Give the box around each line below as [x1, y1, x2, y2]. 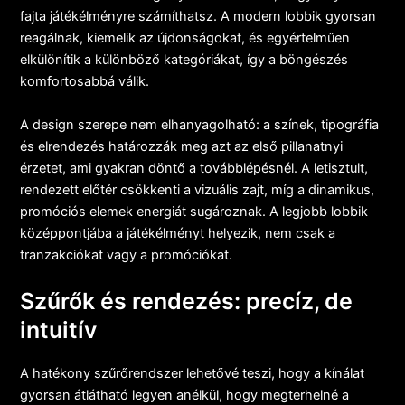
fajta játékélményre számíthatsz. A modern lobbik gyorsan [20, 8, 377, 25]
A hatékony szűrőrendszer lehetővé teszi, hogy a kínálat [20, 365, 365, 382]
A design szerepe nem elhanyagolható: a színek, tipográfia [20, 116, 380, 133]
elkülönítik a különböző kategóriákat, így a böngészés [20, 52, 349, 69]
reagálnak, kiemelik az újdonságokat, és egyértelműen [20, 30, 351, 47]
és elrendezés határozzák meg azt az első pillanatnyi [20, 137, 344, 155]
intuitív [20, 316, 98, 344]
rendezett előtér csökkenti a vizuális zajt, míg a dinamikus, [20, 181, 375, 198]
